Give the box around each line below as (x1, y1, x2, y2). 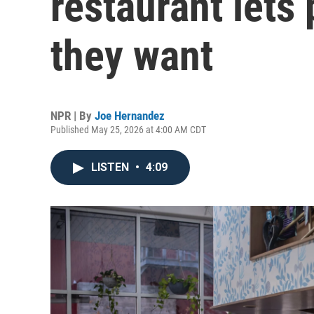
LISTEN (91, 161, 132, 174)
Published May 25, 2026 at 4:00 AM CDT (50, 124, 206, 135)
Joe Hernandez (95, 109, 165, 123)
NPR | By (50, 109, 95, 123)
